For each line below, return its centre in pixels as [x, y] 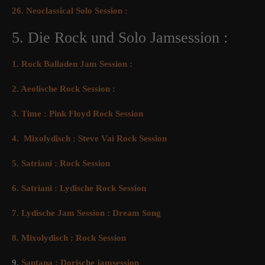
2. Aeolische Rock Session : [64, 89]
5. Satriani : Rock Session [61, 164]
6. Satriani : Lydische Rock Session [79, 188]
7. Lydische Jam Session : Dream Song [86, 213]
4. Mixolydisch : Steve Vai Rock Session [89, 139]
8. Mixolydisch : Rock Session [69, 238]
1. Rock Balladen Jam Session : [72, 64]
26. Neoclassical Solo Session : [70, 11]
